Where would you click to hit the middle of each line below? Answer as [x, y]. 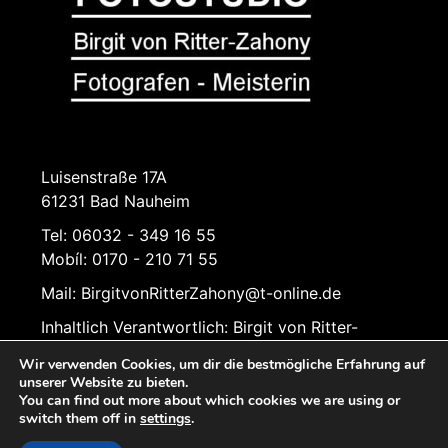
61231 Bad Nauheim [115, 200]
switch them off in [79, 418]
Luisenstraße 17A [104, 176]
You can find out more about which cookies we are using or [209, 400]
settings [165, 418]
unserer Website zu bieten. [103, 382]
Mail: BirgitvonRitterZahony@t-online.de [191, 292]
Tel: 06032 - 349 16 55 [128, 234]
